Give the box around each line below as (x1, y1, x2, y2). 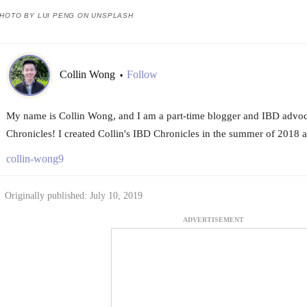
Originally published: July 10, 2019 (4, 190, 143, 201)
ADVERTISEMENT (183, 216, 244, 224)
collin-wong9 (5, 152, 64, 164)
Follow (126, 69, 158, 81)
